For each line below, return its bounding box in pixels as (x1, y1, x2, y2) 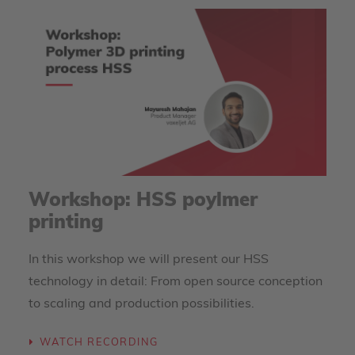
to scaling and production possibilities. (29, 298, 254, 311)
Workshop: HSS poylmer (29, 192, 258, 211)
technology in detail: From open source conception (29, 276, 323, 288)
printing (29, 214, 104, 233)
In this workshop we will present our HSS (29, 254, 269, 266)
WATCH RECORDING (39, 338, 158, 349)
